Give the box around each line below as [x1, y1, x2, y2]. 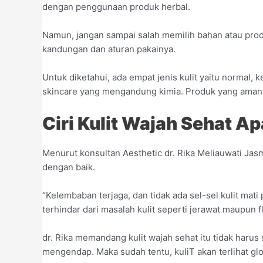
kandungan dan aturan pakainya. [42, 43, 176, 55]
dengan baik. [42, 161, 95, 173]
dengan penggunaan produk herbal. [42, 1, 190, 13]
